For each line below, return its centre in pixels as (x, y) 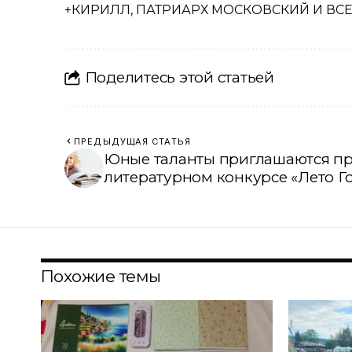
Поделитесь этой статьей (179, 78)
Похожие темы (101, 276)
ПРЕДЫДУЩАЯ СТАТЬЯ (132, 141)
